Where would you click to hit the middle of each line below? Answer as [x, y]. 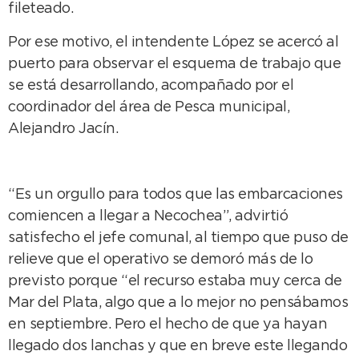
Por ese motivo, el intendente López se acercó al [173, 42]
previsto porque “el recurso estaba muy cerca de [175, 282]
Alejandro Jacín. [63, 129]
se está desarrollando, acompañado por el [151, 85]
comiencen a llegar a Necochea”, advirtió [148, 217]
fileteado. [40, 9]
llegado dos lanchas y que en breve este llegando [177, 347]
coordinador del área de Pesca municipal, [149, 107]
